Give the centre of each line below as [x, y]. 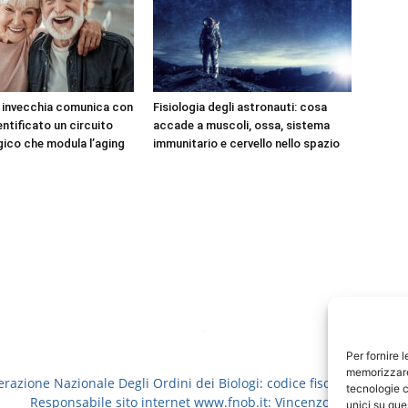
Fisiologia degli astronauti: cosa [240, 107]
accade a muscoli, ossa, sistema [241, 125]
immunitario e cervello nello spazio [246, 143]
